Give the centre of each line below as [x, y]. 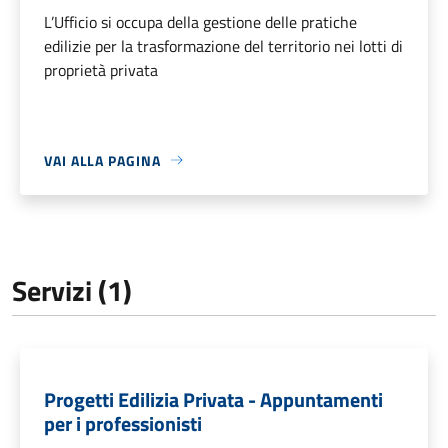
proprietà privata [101, 69]
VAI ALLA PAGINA [102, 160]
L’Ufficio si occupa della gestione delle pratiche [200, 21]
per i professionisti [123, 423]
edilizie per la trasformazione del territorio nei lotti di [223, 45]
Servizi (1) [72, 290]
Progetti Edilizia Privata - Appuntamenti [213, 399]
